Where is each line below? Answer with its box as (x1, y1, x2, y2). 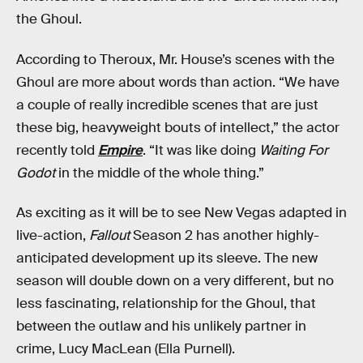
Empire (98, 141, 143, 159)
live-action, (16, 227, 89, 245)
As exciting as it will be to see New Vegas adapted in (16, 204, 347, 222)
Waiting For (259, 141, 328, 159)
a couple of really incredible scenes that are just (16, 96, 318, 113)
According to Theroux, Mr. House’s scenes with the (16, 50, 335, 68)
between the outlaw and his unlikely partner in (16, 318, 306, 335)
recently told (16, 141, 98, 159)
